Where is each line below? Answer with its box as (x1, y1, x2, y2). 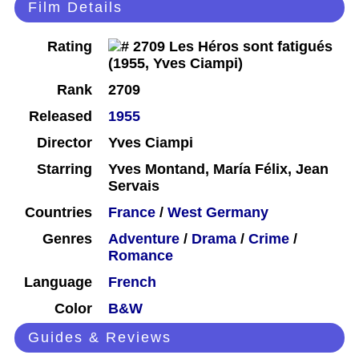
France (108, 204, 155, 221)
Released (29, 108, 92, 125)
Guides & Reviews (28, 329, 171, 346)
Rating (47, 38, 92, 55)
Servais (108, 178, 159, 195)
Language (24, 274, 92, 291)
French (108, 274, 156, 291)
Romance (108, 248, 173, 264)
